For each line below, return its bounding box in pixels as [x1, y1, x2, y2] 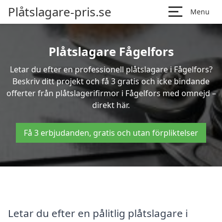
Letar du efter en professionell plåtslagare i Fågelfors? [9, 64, 213, 75]
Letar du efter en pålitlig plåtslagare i [8, 206, 188, 220]
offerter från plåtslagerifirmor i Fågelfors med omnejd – [6, 88, 216, 99]
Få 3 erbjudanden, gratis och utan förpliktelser [24, 127, 198, 138]
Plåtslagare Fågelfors [48, 43, 174, 59]
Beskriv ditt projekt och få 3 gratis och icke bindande [12, 76, 210, 87]
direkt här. [92, 100, 130, 111]
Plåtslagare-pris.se [8, 3, 111, 20]
